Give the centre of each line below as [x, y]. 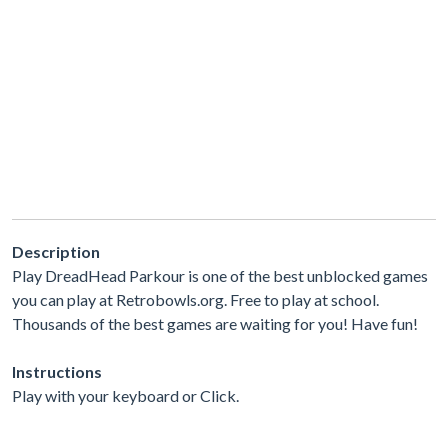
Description [56, 251]
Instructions [57, 371]
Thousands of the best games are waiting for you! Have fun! [215, 323]
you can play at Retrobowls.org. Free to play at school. [195, 299]
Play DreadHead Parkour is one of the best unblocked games [220, 275]
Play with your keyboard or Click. [125, 395]
